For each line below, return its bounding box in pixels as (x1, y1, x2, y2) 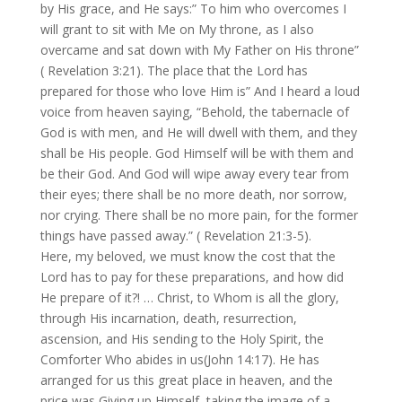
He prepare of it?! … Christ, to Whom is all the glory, (39, 289, 339, 307)
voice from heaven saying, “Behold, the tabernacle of (39, 103, 349, 121)
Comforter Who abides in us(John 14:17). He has (39, 351, 319, 369)
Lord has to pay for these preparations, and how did (39, 268, 344, 286)
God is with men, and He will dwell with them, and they (39, 124, 357, 142)
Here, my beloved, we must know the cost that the (39, 248, 336, 266)
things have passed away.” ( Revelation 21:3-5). (39, 227, 311, 245)
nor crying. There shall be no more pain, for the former (39, 206, 358, 224)
